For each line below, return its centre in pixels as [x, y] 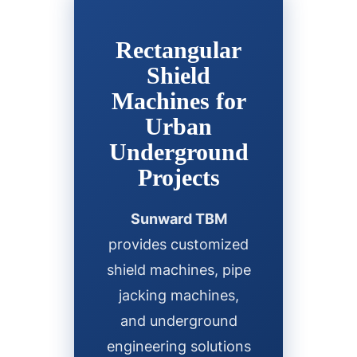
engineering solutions [178, 346]
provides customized [178, 244]
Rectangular [178, 49]
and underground [178, 320]
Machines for [178, 100]
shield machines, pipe [178, 269]
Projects [178, 177]
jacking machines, [178, 295]
